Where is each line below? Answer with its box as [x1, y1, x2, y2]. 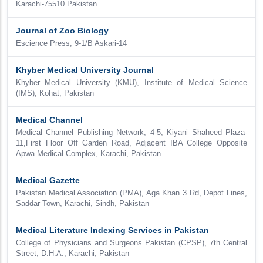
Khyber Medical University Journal [16, 65, 154, 75]
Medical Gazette [16, 176, 80, 185]
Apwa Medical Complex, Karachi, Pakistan [16, 150, 161, 158]
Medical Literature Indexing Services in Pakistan [16, 225, 209, 235]
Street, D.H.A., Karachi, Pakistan [16, 249, 129, 258]
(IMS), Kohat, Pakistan [16, 89, 94, 97]
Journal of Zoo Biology [16, 26, 109, 35]
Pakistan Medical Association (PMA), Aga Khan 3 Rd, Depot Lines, [16, 189, 247, 197]
